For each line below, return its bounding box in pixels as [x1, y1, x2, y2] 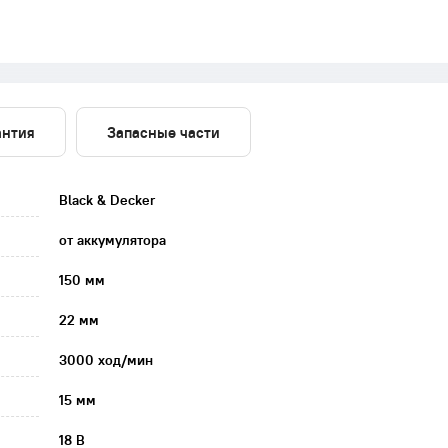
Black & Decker [59, 191, 155, 209]
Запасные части [107, 122, 220, 142]
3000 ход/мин [59, 351, 153, 369]
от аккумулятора [59, 231, 166, 249]
